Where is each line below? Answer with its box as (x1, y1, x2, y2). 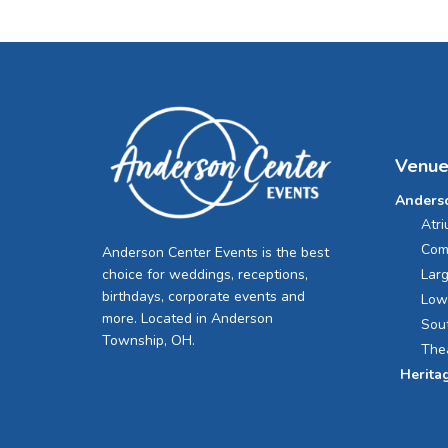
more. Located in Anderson (102, 309, 273, 329)
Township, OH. (102, 331, 195, 351)
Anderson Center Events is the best (102, 243, 329, 263)
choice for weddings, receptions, (102, 265, 308, 285)
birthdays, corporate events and (102, 287, 305, 307)
